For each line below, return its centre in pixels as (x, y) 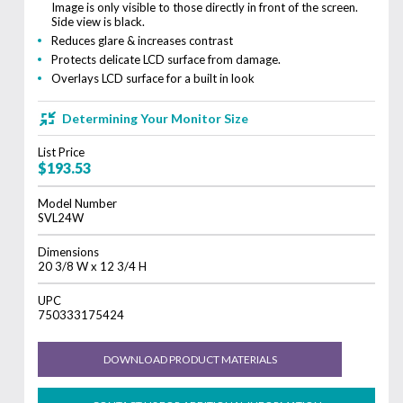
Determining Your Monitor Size (155, 118)
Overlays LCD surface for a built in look (153, 78)
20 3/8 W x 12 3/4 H (93, 266)
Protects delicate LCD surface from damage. (166, 59)
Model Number (78, 203)
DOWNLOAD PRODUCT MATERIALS (190, 359)
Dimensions (69, 251)
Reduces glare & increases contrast (143, 40)
